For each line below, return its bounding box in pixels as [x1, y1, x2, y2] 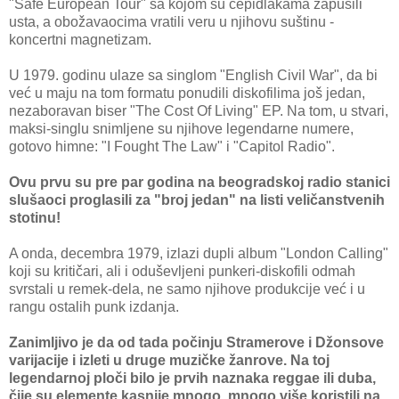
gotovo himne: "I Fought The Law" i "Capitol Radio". [9, 139, 335, 155]
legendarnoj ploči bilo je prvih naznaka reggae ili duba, [9, 370, 376, 387]
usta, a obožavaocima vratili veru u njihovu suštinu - [9, 14, 334, 30]
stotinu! [9, 210, 61, 226]
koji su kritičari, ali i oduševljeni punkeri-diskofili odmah [9, 264, 355, 280]
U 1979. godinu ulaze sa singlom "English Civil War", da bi [9, 68, 378, 84]
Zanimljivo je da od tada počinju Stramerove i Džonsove [9, 335, 384, 351]
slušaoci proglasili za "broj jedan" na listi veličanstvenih [9, 192, 385, 208]
